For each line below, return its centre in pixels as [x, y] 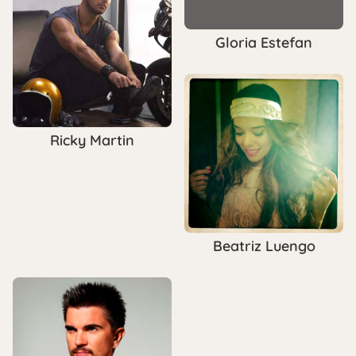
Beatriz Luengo [264, 246]
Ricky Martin [92, 141]
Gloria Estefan [264, 43]
